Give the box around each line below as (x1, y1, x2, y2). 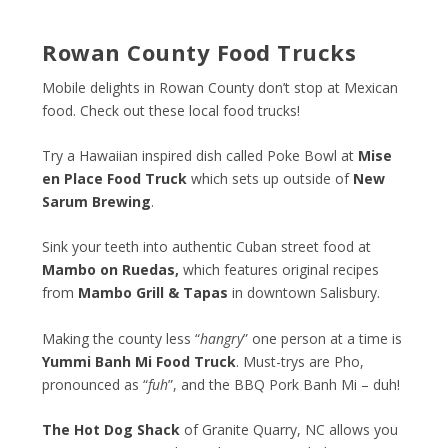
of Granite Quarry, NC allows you (180, 420, 399, 440)
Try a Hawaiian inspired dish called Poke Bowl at (42, 146, 359, 166)
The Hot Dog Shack (42, 420, 181, 440)
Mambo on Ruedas (42, 260, 176, 280)
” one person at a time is (243, 328, 403, 348)
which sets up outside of (187, 169, 354, 189)
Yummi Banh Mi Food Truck (42, 351, 237, 371)
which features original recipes (183, 260, 380, 280)
